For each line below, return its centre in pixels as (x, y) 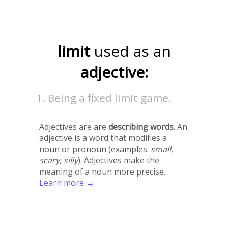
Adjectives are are (74, 127)
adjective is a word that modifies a (103, 138)
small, (162, 149)
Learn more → (66, 183)
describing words (141, 127)
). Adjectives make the (118, 161)
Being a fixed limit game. (110, 98)
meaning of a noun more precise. (102, 172)
